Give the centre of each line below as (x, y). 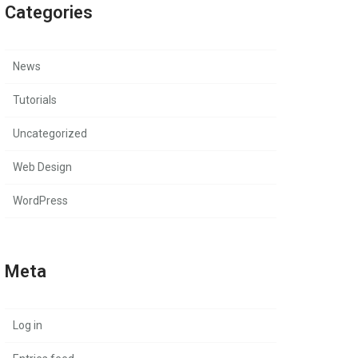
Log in (28, 325)
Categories (49, 12)
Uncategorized (50, 133)
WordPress (40, 201)
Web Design (42, 167)
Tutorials (35, 100)
